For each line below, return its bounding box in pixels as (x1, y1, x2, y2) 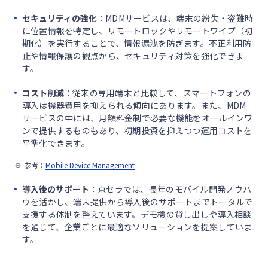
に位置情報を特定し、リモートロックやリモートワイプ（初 (22, 24, 253, 36)
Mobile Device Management (45, 159, 135, 170)
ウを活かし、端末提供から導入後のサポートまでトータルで (22, 195, 253, 208)
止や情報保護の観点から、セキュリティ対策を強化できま (22, 49, 244, 62)
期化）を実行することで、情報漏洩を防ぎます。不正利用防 (22, 36, 252, 49)
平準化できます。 (22, 136, 90, 149)
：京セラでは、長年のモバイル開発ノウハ (89, 182, 252, 195)
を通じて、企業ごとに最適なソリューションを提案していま (22, 220, 252, 233)
